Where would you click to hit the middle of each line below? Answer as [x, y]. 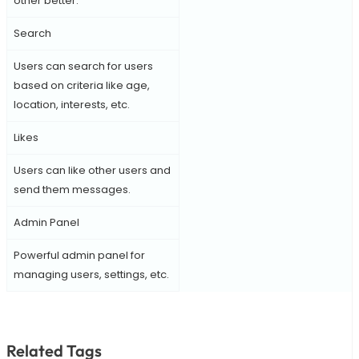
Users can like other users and [92, 171]
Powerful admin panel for [79, 256]
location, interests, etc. [71, 105]
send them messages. [72, 190]
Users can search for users [83, 67]
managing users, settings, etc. [91, 275]
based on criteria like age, [81, 86]
